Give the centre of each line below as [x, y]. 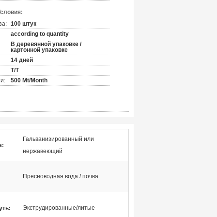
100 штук [23, 24]
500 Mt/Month [29, 80]
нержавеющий [43, 151]
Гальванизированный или [58, 139]
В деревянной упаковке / [46, 44]
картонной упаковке [39, 50]
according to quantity [40, 34]
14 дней [22, 60]
